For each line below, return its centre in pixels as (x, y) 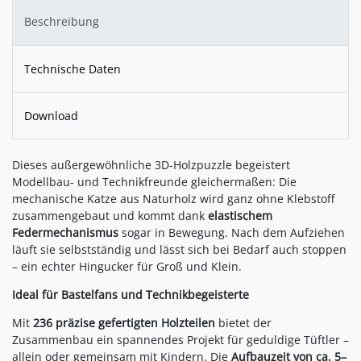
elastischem (240, 216)
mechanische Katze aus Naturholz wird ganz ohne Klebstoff (173, 199)
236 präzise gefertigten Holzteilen (124, 323)
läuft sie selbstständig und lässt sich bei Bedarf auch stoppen (179, 250)
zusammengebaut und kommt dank (110, 216)
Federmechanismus (65, 233)
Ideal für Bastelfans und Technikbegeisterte (131, 295)
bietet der (243, 323)
